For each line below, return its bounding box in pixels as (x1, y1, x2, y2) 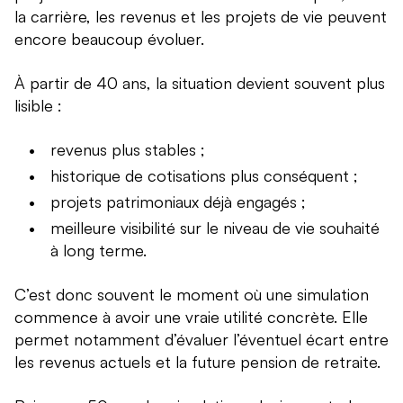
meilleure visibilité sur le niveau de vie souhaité (50, 218, 380, 238)
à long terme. (50, 240, 147, 261)
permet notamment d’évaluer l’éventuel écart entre (14, 329, 389, 350)
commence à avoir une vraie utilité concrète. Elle (14, 307, 368, 327)
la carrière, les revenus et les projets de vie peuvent (14, 6, 387, 27)
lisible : (14, 95, 62, 116)
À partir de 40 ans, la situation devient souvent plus (14, 73, 385, 94)
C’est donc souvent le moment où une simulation (14, 284, 369, 305)
